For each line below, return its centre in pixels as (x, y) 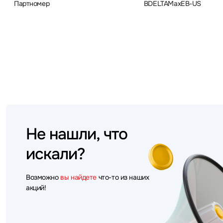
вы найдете (79, 177)
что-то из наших (123, 177)
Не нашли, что (77, 134)
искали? (56, 154)
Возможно (43, 177)
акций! (36, 188)
